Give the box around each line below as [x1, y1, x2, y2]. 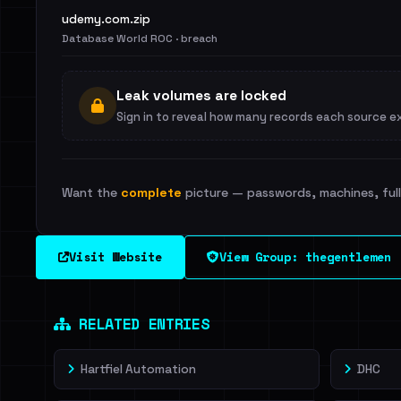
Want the [62, 183, 121, 200]
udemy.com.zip [62, 12, 150, 27]
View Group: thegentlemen [219, 248, 391, 266]
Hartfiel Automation [81, 362, 196, 377]
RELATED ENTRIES [70, 312, 209, 335]
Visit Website [69, 248, 162, 266]
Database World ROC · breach [62, 31, 218, 46]
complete [121, 183, 182, 200]
